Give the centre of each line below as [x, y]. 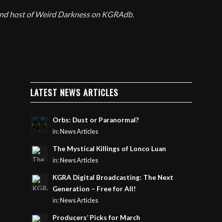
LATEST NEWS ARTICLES [75, 92]
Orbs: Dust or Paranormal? [96, 120]
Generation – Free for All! [94, 189]
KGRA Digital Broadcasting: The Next [113, 178]
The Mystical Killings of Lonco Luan [110, 149]
